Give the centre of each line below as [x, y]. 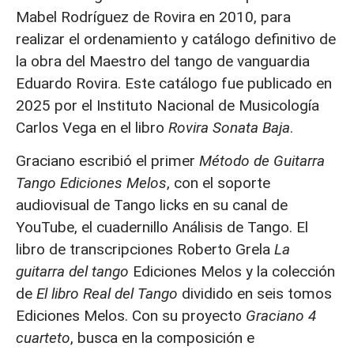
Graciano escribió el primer [107, 161]
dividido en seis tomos [255, 294]
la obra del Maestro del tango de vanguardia [163, 61]
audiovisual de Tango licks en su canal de [152, 205]
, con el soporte [218, 183]
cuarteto [43, 338]
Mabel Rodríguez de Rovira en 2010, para [153, 17]
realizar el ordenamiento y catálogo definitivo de [176, 39]
